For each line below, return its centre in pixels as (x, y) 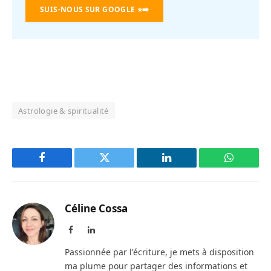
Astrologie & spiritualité (64, 111)
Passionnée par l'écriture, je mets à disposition (159, 252)
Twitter (119, 167)
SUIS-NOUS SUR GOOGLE (88, 9)
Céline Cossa (96, 209)
